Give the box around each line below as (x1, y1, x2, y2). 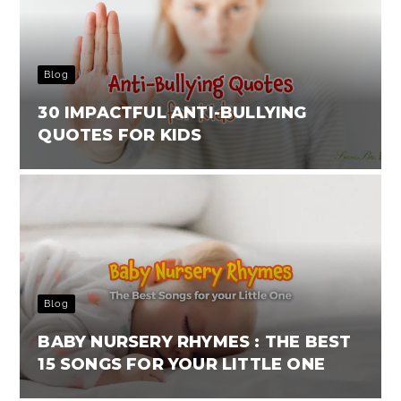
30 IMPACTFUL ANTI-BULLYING (38, 102, 307, 123)
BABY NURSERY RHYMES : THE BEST (38, 331, 352, 352)
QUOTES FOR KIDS (38, 124, 202, 145)
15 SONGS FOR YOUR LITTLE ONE (38, 354, 326, 374)
